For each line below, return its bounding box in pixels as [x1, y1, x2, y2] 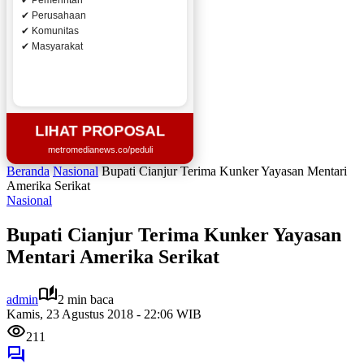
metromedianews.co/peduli [47, 145, 153, 154]
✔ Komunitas [21, 25, 79, 37]
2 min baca [58, 292, 114, 306]
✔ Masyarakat [21, 41, 83, 52]
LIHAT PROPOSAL [32, 122, 167, 140]
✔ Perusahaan [21, 10, 86, 21]
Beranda [6, 164, 50, 178]
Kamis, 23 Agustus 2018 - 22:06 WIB [6, 306, 201, 321]
